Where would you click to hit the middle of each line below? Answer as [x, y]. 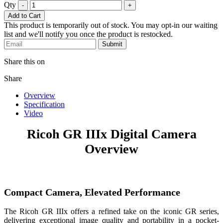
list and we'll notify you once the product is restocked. [88, 34]
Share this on [24, 61]
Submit [112, 44]
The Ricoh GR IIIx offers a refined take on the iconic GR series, [111, 212]
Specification [44, 104]
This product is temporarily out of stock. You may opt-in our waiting [111, 25]
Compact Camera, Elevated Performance [92, 192]
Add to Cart [24, 15]
